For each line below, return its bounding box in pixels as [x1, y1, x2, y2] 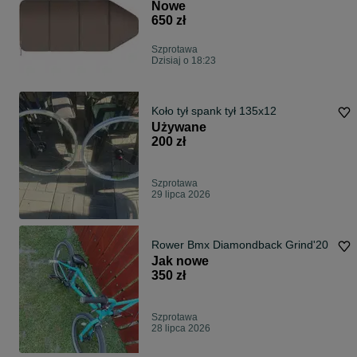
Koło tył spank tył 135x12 [225, 104, 277, 118]
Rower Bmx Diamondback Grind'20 [151, 238, 328, 252]
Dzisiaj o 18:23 [151, 55, 216, 67]
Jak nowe [151, 254, 209, 269]
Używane [151, 120, 206, 135]
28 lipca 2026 [151, 323, 210, 335]
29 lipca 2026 [151, 189, 210, 201]
